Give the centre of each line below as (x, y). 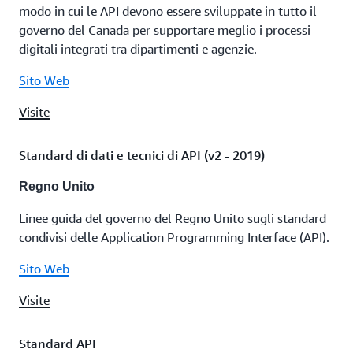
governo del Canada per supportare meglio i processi (165, 30)
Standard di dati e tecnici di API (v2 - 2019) (142, 155)
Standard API (58, 344)
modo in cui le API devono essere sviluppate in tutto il (168, 11)
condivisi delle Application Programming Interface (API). (174, 237)
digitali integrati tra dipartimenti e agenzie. (138, 49)
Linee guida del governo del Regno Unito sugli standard (173, 218)
